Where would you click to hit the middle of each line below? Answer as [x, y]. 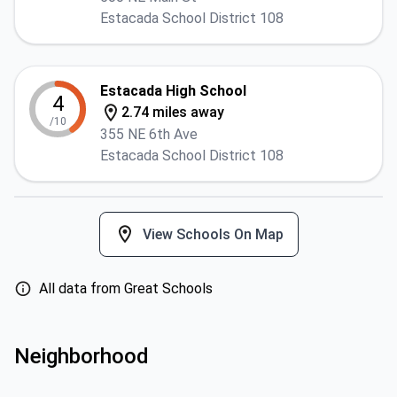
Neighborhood [82, 356]
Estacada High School [173, 91]
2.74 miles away [173, 112]
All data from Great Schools [126, 288]
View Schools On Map [213, 234]
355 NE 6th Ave [149, 134]
